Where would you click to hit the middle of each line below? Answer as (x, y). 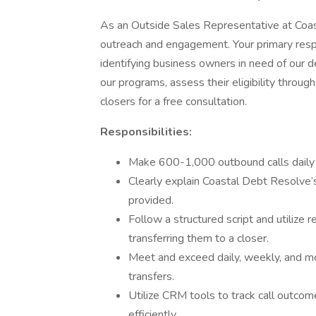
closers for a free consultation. (174, 102)
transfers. (151, 276)
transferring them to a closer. (199, 238)
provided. (151, 200)
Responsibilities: (146, 132)
